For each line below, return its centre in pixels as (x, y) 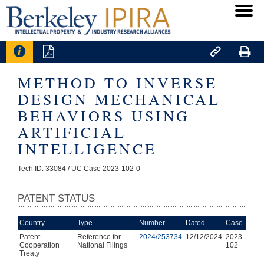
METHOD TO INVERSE (118, 82)
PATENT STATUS (56, 198)
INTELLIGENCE (87, 148)
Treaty (29, 253)
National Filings (102, 245)
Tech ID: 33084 (43, 168)
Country (32, 222)
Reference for (99, 237)
